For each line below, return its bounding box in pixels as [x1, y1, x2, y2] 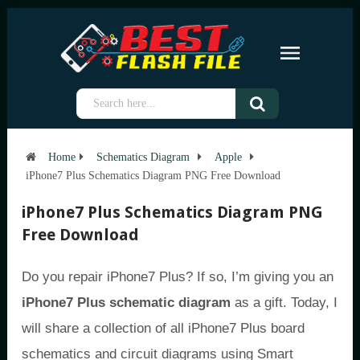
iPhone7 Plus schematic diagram [22, 295, 231, 310]
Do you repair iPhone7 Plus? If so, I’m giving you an [22, 269, 333, 284]
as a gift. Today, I [231, 295, 337, 310]
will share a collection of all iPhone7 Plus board [22, 321, 305, 336]
